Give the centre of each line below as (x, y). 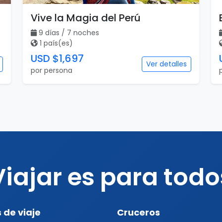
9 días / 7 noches (69, 33)
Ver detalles (166, 64)
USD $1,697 (57, 58)
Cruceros (139, 212)
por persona (52, 70)
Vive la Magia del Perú (86, 18)
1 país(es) (56, 43)
